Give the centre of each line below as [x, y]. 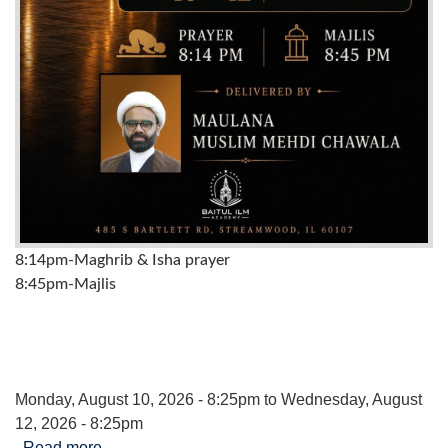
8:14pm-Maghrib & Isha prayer [122, 259]
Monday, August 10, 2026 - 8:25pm [137, 399]
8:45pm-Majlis [65, 283]
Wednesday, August [351, 399]
